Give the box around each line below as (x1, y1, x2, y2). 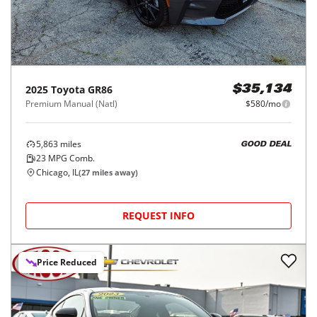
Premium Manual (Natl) (25, 98, 117, 110)
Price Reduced (37, 256, 97, 269)
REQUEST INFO (122, 209, 195, 223)
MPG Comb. (46, 152, 95, 165)
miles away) (90, 167, 138, 178)
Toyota (51, 83, 85, 97)
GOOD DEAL (241, 140, 292, 149)
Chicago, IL (36, 166, 79, 179)
